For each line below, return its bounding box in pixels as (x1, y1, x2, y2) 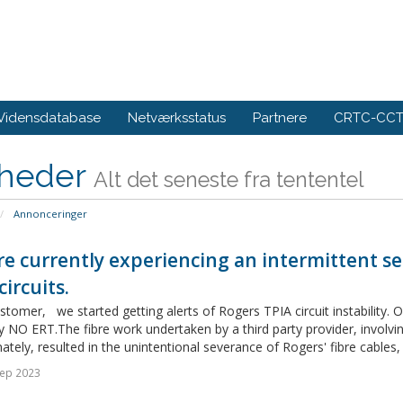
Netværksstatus (128, 109, 226, 126)
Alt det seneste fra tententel (93, 166, 364, 192)
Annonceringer (10, 206, 87, 220)
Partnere (253, 109, 307, 126)
